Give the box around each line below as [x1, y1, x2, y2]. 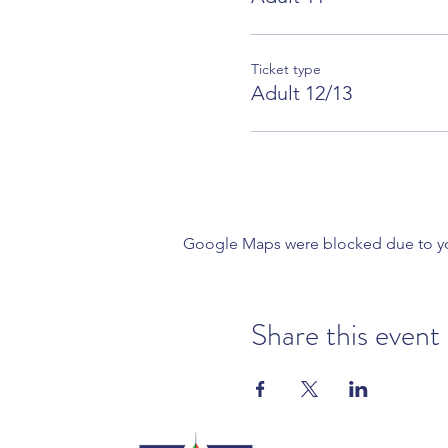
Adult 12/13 [250, 80, 352, 105]
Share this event [250, 313, 440, 356]
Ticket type [250, 59, 321, 78]
